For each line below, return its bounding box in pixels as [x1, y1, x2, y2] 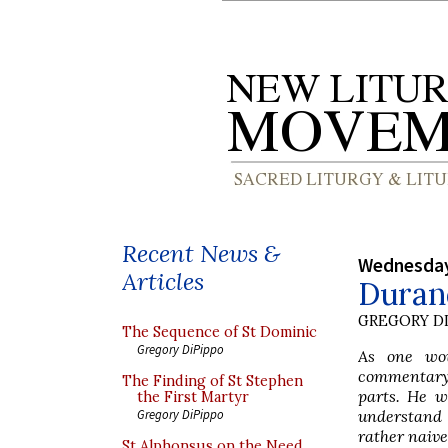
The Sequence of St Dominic [122, 323, 317, 341]
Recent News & [122, 238, 280, 269]
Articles [122, 266, 204, 297]
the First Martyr [137, 388, 249, 406]
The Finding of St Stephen [122, 372, 303, 390]
